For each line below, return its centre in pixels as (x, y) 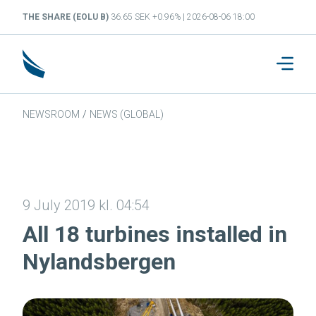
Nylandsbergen (99, 261)
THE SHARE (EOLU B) (67, 17)
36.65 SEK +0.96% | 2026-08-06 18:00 (183, 17)
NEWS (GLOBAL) (127, 114)
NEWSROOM (51, 114)
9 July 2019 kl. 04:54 (86, 205)
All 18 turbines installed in (155, 234)
